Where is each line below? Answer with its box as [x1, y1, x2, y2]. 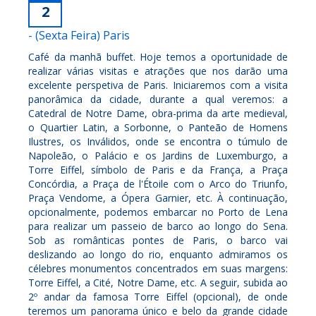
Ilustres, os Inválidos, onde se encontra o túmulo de [28, 134, 288, 148]
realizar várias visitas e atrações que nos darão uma [28, 63, 288, 78]
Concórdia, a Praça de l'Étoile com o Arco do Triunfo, [28, 176, 288, 190]
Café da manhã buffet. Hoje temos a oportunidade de [28, 49, 288, 63]
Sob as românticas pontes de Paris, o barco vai [28, 233, 288, 247]
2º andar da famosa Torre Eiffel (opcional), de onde [28, 289, 288, 303]
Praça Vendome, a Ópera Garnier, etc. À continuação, [28, 190, 288, 205]
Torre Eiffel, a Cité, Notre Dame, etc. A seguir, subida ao [28, 275, 288, 289]
